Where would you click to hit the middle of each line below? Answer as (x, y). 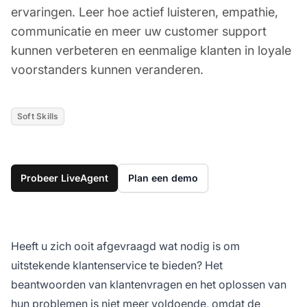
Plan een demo (163, 177)
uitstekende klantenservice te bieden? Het (117, 265)
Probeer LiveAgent (64, 177)
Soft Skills (38, 116)
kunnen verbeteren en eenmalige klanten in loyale (151, 50)
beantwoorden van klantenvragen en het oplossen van (149, 284)
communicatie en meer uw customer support (139, 31)
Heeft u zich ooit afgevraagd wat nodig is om (125, 246)
